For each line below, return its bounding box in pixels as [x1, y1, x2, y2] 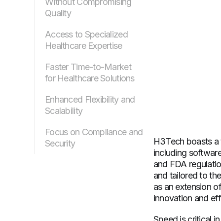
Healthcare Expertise [45, 40, 122, 51]
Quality [45, 8, 71, 19]
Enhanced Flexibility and [45, 94, 135, 105]
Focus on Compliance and [45, 127, 143, 138]
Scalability [45, 106, 83, 116]
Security [45, 138, 75, 149]
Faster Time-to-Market [45, 62, 131, 73]
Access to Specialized [45, 29, 128, 40]
